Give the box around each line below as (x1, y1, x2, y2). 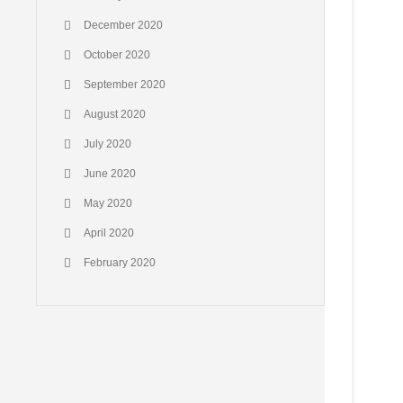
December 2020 (84, 19, 163, 31)
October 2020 (84, 49, 150, 61)
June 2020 (84, 167, 136, 180)
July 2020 (84, 138, 131, 150)
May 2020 (84, 197, 132, 210)
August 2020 (84, 108, 146, 121)
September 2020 (84, 78, 166, 91)
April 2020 (84, 227, 134, 239)
